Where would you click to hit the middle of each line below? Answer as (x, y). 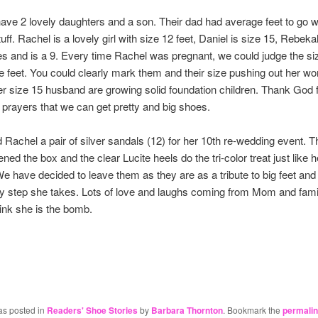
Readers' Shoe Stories (92, 310)
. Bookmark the (252, 309)
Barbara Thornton (187, 310)
